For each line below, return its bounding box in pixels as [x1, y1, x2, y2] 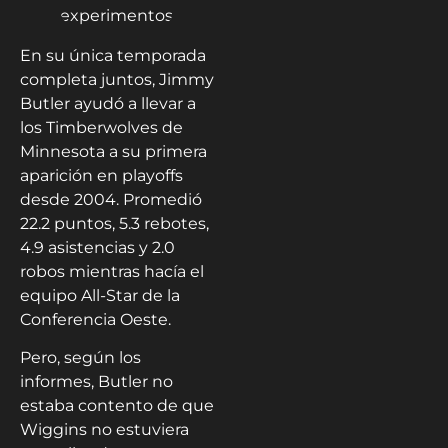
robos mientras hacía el [20, 261, 204, 281]
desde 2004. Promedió [20, 189, 202, 209]
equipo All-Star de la [20, 285, 180, 305]
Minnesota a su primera [20, 141, 207, 161]
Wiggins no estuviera [20, 420, 189, 440]
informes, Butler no [20, 372, 173, 392]
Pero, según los [20, 348, 141, 368]
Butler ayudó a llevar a [20, 93, 196, 113]
